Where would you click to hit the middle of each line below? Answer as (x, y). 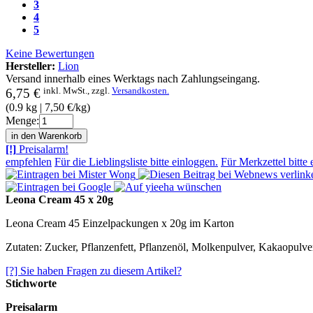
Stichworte (31, 284)
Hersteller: (30, 66)
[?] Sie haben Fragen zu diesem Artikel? (94, 271)
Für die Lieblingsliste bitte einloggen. (136, 162)
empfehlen (29, 162)
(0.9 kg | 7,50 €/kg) (48, 108)
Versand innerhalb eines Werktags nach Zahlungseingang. (133, 78)
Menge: (22, 121)
